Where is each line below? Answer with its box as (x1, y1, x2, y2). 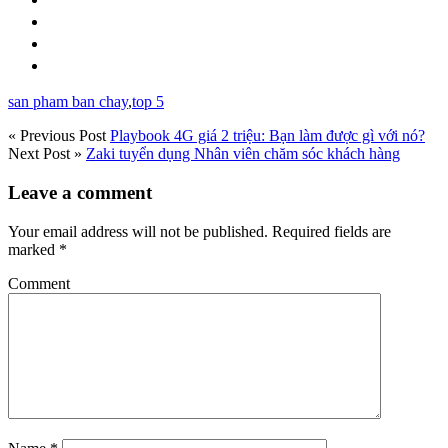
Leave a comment (8, 181, 152, 203)
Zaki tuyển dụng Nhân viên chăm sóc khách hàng (86, 145, 400, 163)
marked (8, 240, 59, 258)
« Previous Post (8, 127, 106, 145)
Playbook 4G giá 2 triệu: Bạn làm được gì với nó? (110, 127, 425, 145)
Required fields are (268, 222, 391, 240)
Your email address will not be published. (8, 222, 268, 240)
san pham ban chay (8, 93, 128, 111)
